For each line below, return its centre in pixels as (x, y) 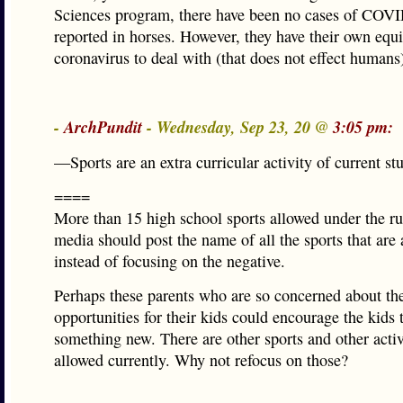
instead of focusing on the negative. (170, 261)
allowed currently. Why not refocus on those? (201, 360)
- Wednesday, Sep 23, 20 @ (237, 127)
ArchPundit (103, 127)
